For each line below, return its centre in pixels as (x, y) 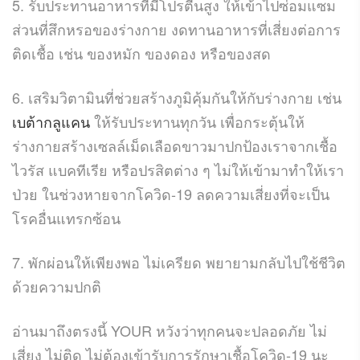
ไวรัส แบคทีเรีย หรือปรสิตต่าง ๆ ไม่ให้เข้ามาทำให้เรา (178, 169)
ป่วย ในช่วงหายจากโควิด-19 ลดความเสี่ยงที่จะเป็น (171, 193)
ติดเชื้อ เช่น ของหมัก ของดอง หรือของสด (141, 53)
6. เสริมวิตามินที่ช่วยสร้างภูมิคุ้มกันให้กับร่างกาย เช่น (177, 97)
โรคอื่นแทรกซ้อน (66, 217)
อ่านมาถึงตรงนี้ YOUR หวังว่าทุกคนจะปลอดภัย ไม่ (170, 330)
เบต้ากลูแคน (53, 121)
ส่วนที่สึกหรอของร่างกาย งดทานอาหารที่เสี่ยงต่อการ (176, 29)
